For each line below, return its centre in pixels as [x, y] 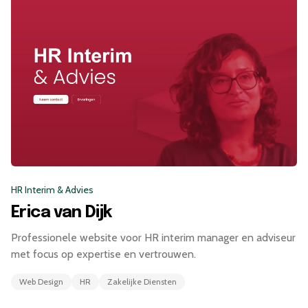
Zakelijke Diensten [142, 282]
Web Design [41, 282]
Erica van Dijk [62, 213]
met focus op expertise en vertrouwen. [103, 254]
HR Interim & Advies [52, 190]
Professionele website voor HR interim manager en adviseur [153, 238]
